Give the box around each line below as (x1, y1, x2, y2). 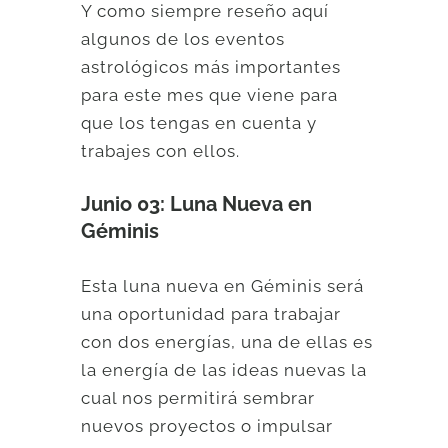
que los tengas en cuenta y (81, 112, 318, 133)
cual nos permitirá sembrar (81, 387, 316, 408)
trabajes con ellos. (81, 140, 241, 161)
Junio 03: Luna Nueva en (81, 192, 313, 217)
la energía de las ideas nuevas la (81, 359, 368, 380)
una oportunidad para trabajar (81, 303, 342, 324)
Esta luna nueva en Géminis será (81, 275, 365, 296)
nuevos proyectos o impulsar (81, 415, 334, 436)
